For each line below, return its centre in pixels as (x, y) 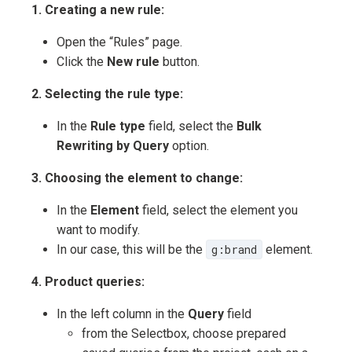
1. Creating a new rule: (98, 10)
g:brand (234, 250)
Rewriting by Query (113, 146)
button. (180, 62)
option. (189, 146)
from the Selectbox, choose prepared (184, 334)
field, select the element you (218, 211)
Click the (82, 62)
